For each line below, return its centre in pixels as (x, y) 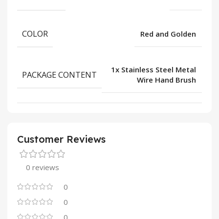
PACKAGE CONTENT (59, 75)
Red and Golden (168, 33)
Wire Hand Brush (166, 80)
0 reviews (43, 167)
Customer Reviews (61, 139)
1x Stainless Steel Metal (153, 70)
